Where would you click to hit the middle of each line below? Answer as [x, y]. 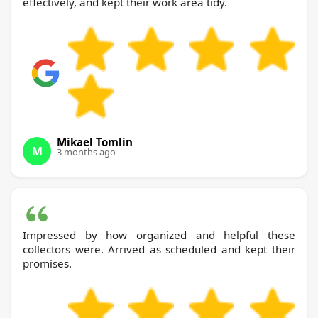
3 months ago [86, 152]
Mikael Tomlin [95, 142]
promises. [47, 263]
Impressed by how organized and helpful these [159, 235]
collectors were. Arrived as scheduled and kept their [159, 249]
